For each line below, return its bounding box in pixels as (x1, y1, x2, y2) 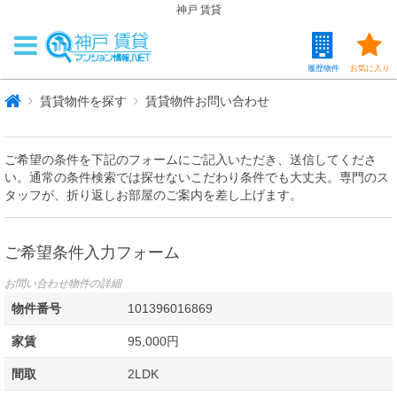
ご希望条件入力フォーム (4, 239, 180, 262)
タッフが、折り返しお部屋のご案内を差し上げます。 (4, 188, 302, 202)
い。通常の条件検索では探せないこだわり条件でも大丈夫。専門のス (4, 170, 389, 184)
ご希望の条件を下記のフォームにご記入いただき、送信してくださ (4, 152, 377, 167)
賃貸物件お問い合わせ (145, 94, 269, 108)
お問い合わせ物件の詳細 (4, 277, 121, 290)
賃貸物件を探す (40, 94, 127, 108)
